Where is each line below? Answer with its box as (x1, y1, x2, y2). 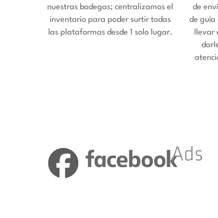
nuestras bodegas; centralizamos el (47, 2, 174, 11)
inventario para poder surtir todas (50, 15, 171, 24)
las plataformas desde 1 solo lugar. (48, 28, 173, 36)
